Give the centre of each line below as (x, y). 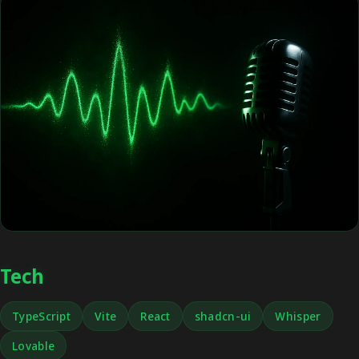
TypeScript (41, 317)
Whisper (298, 317)
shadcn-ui (223, 317)
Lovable (34, 346)
